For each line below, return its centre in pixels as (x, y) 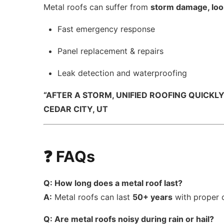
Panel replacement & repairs (111, 51)
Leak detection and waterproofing (122, 73)
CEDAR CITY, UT (76, 109)
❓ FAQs (69, 156)
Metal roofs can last (92, 197)
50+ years (153, 197)
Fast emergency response (106, 29)
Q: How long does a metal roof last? (113, 183)
